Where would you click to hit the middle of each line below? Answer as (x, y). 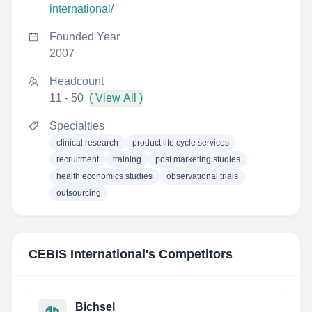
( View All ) (116, 98)
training (127, 159)
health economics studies (104, 176)
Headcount (77, 81)
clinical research (87, 143)
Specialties (77, 126)
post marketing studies (198, 159)
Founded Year (85, 37)
